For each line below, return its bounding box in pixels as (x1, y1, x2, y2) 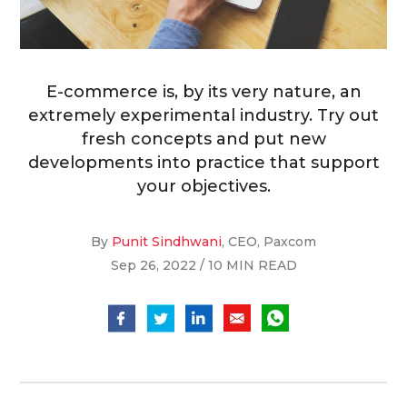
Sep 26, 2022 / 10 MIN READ (110, 257, 297, 274)
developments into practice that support (27, 153, 380, 174)
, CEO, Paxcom (222, 233, 316, 251)
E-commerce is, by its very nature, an (45, 82, 362, 103)
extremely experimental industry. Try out (28, 105, 379, 126)
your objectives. (136, 176, 271, 197)
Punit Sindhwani (112, 233, 222, 251)
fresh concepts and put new (81, 129, 326, 150)
